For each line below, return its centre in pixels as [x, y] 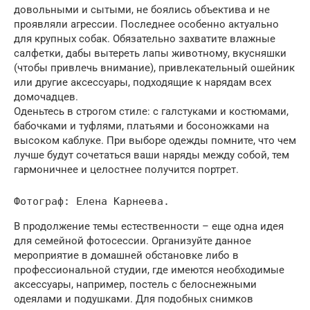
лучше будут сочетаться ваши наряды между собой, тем [152, 155]
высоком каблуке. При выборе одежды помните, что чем [155, 140]
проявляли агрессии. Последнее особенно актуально [146, 24]
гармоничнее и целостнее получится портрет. [126, 169]
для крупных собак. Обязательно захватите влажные [145, 38]
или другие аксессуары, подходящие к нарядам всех [143, 82]
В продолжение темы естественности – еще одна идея [149, 226]
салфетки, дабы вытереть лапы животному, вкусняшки [150, 53]
